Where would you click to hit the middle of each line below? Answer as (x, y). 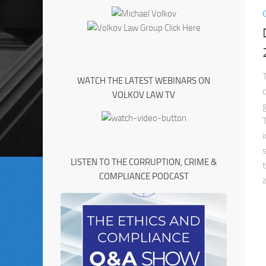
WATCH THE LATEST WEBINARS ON (144, 81)
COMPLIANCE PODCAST (144, 176)
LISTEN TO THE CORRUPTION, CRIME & (144, 162)
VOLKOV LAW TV (144, 95)
